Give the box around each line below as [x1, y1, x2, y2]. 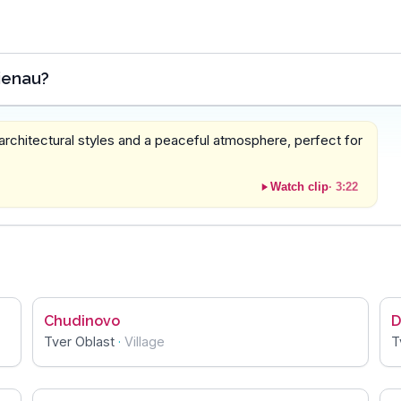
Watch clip [269, 180, 328, 194]
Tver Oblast [44, 334, 115, 350]
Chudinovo [44, 312, 120, 330]
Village [124, 334, 165, 350]
